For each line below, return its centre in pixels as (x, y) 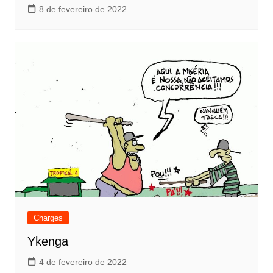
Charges (48, 218)
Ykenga (48, 241)
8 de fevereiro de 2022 (83, 9)
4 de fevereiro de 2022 (83, 262)
